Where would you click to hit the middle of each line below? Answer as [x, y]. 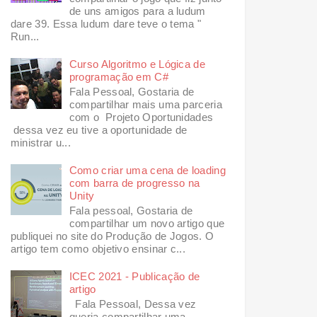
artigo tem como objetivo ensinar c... [98, 248]
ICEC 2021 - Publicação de [134, 276]
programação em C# [119, 76]
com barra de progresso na [134, 183]
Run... [25, 36]
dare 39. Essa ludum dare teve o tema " [106, 23]
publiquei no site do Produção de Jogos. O [112, 236]
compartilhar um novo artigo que [147, 223]
